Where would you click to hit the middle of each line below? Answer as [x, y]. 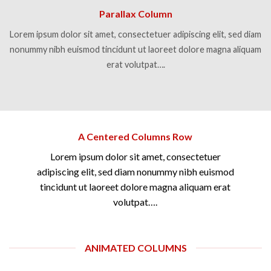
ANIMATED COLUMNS [135, 248]
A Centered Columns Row [135, 137]
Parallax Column [135, 13]
